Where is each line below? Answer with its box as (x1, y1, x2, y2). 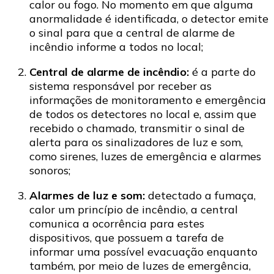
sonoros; (29, 163, 70, 178)
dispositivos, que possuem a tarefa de (29, 231, 224, 245)
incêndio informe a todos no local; (29, 40, 203, 54)
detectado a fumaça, (145, 188, 256, 203)
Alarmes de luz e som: (29, 188, 145, 203)
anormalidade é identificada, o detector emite (29, 12, 268, 26)
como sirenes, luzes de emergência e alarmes (29, 149, 261, 164)
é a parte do (189, 65, 256, 80)
